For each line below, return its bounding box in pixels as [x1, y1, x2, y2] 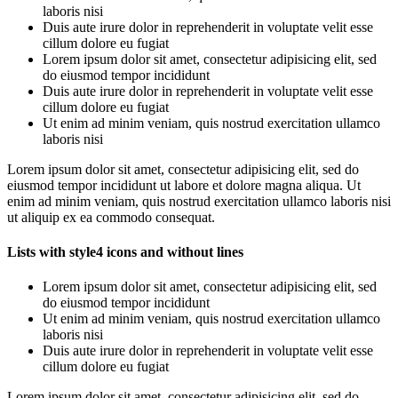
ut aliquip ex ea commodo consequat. [7, 209, 215, 225]
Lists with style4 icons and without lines [7, 244, 243, 260]
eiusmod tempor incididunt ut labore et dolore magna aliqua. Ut [7, 177, 361, 193]
